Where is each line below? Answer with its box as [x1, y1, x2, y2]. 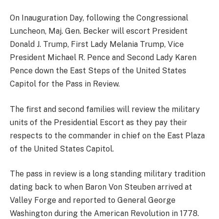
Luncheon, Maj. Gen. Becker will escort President [10, 26, 188, 36]
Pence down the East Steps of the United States [10, 66, 186, 75]
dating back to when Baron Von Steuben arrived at [10, 182, 192, 192]
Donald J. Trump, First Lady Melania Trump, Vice [10, 39, 184, 49]
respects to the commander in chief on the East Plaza [10, 131, 205, 140]
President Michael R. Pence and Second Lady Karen [10, 52, 197, 62]
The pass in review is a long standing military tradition [10, 169, 205, 179]
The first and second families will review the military [10, 104, 200, 114]
